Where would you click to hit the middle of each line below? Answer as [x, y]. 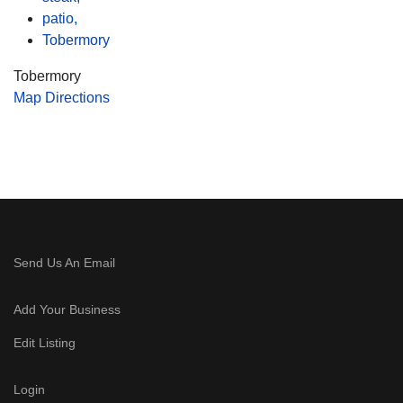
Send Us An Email [66, 263]
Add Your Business [67, 309]
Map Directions [62, 98]
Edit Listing [45, 343]
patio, [62, 18]
